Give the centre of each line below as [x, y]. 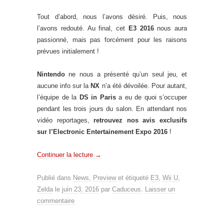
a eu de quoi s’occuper [151, 97]
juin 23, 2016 [80, 189]
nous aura [170, 28]
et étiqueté [133, 177]
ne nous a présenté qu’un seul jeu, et [126, 74]
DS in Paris [97, 97]
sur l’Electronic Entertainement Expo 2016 [102, 131]
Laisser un [160, 189]
